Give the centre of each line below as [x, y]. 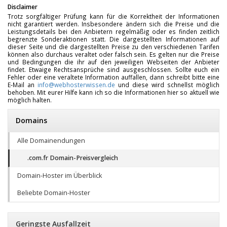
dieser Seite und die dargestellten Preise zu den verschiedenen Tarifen [113, 47]
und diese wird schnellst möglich [167, 85]
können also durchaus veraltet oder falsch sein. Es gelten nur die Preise [113, 54]
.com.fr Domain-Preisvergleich [73, 158]
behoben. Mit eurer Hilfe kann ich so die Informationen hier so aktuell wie [113, 92]
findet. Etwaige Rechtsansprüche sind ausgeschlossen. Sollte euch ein [113, 69]
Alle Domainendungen [51, 141]
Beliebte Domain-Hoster [54, 193]
